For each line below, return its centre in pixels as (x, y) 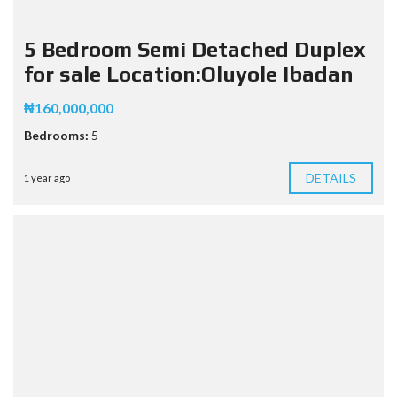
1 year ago (47, 177)
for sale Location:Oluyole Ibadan (189, 74)
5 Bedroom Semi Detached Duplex (195, 49)
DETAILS (331, 177)
